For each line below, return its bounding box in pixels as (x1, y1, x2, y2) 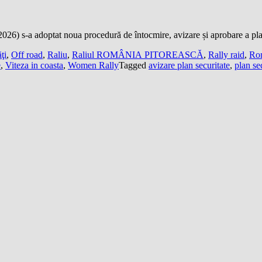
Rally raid (208, 49, 244, 60)
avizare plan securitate (149, 60, 230, 70)
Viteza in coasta (5, 60, 63, 70)
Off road (11, 49, 43, 60)
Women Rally (68, 60, 119, 70)
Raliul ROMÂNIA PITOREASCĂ (72, 49, 204, 60)
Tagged (119, 60, 149, 70)
